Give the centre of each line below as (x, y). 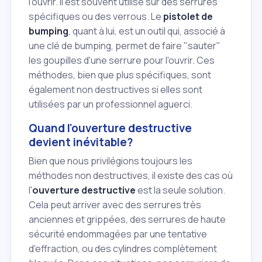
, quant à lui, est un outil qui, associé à (147, 31)
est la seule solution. (180, 190)
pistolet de (188, 16)
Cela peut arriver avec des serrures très (115, 204)
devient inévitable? (81, 142)
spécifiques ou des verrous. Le (96, 16)
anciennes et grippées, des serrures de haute (127, 219)
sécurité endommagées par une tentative (118, 234)
